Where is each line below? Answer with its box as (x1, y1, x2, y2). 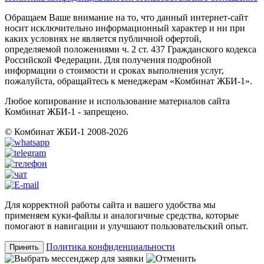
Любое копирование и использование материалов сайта (5, 95, 230, 106)
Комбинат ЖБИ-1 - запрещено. (5, 106, 128, 117)
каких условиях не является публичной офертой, (5, 33, 202, 44)
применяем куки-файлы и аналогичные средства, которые (5, 210, 239, 220)
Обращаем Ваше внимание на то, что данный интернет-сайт (5, 12, 248, 22)
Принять (9, 242, 39, 252)
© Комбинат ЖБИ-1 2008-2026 (5, 126, 128, 137)
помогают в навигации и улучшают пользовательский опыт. (5, 220, 248, 231)
